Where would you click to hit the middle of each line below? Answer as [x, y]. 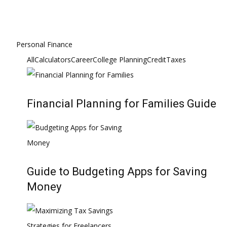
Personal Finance [44, 44]
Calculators [53, 60]
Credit [157, 60]
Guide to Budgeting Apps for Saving [117, 172]
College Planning [120, 60]
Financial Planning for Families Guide [122, 104]
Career [82, 60]
